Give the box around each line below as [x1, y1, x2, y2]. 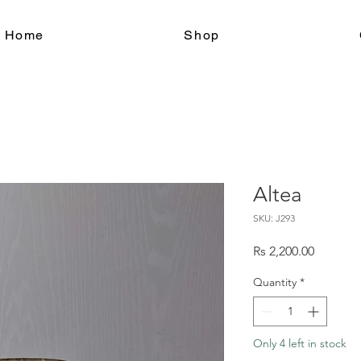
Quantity [253, 275, 297, 289]
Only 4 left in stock [253, 336, 346, 351]
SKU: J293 [253, 212, 295, 224]
